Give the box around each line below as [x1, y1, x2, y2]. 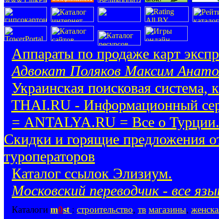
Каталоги [12, 204, 50, 215]
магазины [149, 204, 186, 215]
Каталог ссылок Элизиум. [12, 165, 172, 182]
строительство [77, 204, 133, 215]
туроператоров [4, 148, 95, 165]
